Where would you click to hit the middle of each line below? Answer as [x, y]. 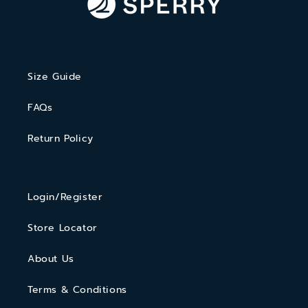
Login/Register [65, 197]
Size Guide [55, 77]
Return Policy [60, 139]
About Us [51, 259]
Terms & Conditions [77, 290]
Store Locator [63, 228]
